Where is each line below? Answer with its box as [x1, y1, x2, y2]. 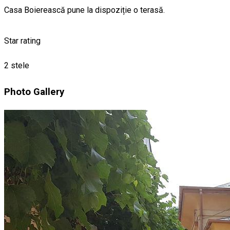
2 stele [4, 61, 29, 71]
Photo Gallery [4, 86, 64, 98]
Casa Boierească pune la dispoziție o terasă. [4, 5, 165, 15]
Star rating [4, 36, 41, 46]
